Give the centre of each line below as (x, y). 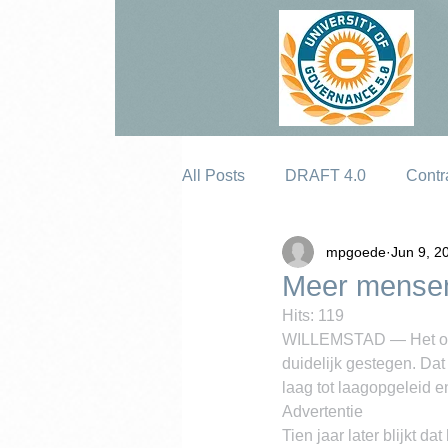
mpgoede (356, 251)
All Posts (213, 175)
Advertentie (322, 411)
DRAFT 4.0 (325, 175)
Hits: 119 (313, 315)
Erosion (249, 255)
